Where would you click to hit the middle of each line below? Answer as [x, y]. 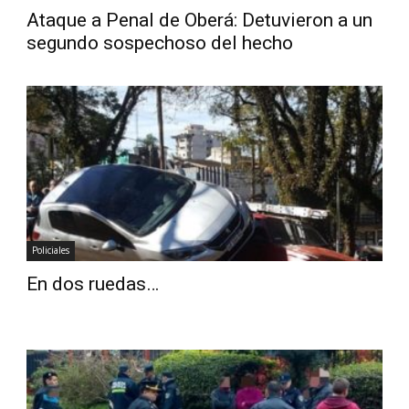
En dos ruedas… [93, 284]
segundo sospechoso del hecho [160, 43]
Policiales [51, 251]
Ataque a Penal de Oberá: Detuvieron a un [200, 21]
